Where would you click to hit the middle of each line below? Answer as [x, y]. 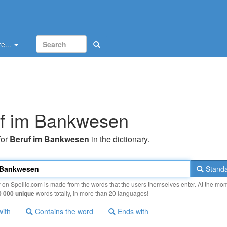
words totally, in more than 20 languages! [91, 193]
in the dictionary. [119, 139]
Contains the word [63, 211]
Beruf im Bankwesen [49, 139]
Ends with [132, 211]
